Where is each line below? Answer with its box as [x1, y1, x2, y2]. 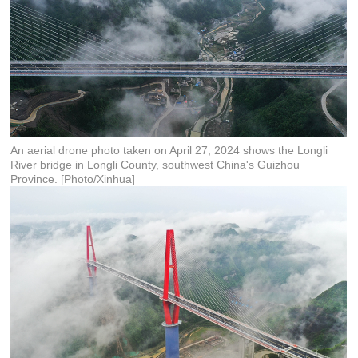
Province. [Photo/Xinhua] [10, 173, 136, 185]
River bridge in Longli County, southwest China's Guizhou [10, 158, 300, 171]
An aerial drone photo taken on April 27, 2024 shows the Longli [10, 144, 328, 157]
